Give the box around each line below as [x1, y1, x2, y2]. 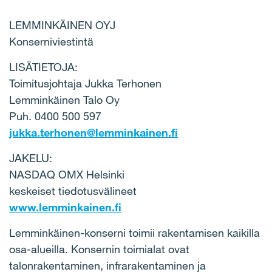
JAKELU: [9, 151, 52, 165]
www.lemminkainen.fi [9, 200, 121, 214]
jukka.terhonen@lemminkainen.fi [9, 126, 178, 139]
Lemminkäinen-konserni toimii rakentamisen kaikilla [9, 226, 260, 239]
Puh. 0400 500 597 [9, 109, 101, 123]
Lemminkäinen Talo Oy [9, 93, 120, 106]
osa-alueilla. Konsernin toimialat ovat [9, 242, 189, 256]
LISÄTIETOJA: [9, 60, 78, 73]
